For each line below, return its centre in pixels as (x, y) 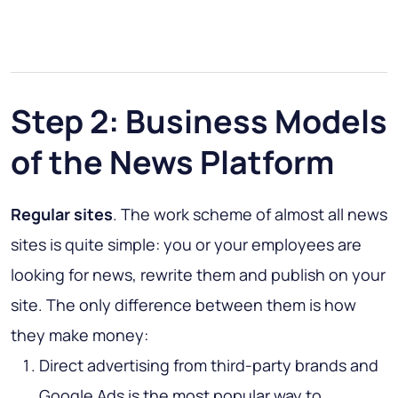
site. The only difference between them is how (183, 304)
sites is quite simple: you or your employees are (186, 244)
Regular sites (62, 214)
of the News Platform (172, 162)
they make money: (80, 334)
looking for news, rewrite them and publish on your (198, 274)
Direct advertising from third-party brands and (209, 365)
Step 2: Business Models (199, 121)
